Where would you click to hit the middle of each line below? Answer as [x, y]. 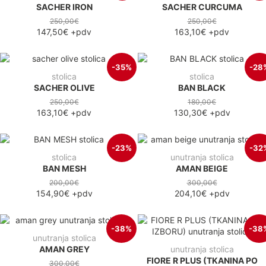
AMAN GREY [64, 249]
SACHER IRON [64, 7]
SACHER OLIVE [64, 87]
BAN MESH [64, 168]
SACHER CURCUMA [202, 7]
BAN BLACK [202, 87]
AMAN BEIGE [202, 168]
